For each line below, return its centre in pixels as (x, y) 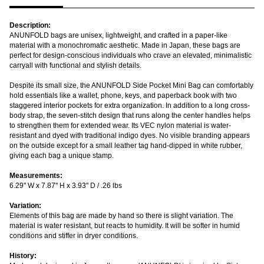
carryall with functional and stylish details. (75, 65)
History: (23, 256)
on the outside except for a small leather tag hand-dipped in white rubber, (126, 146)
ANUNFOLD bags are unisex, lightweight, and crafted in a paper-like (118, 35)
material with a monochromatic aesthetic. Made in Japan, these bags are (125, 45)
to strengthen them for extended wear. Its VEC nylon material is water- (120, 126)
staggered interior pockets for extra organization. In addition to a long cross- (130, 105)
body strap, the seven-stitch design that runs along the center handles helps (130, 115)
